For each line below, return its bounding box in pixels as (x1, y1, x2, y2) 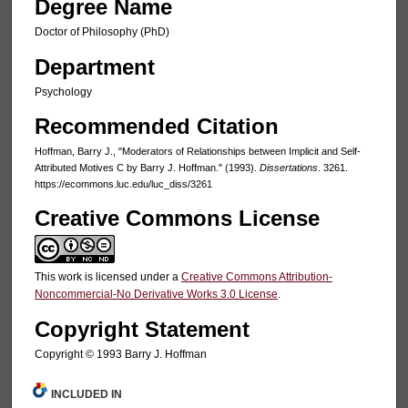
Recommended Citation (34, 114, 279, 139)
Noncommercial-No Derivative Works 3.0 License (34, 288, 278, 301)
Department (34, 54, 155, 79)
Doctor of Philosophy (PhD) (34, 25, 169, 39)
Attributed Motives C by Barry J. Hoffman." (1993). (34, 162, 260, 174)
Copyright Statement (34, 317, 250, 342)
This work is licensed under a (34, 270, 181, 284)
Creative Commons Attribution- (180, 270, 332, 284)
